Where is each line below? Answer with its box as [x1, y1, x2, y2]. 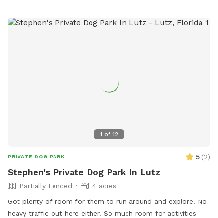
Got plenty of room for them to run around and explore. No [8, 198, 207, 206]
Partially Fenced [19, 182, 72, 190]
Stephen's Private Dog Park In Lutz [8, 167, 160, 178]
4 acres [92, 182, 116, 190]
